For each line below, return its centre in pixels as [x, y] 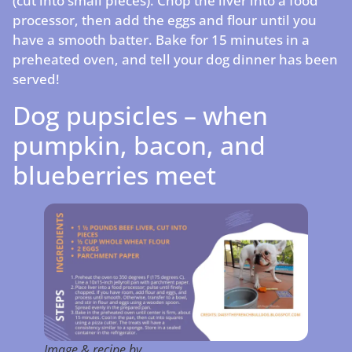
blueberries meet [114, 174]
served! [36, 79]
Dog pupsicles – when [140, 115]
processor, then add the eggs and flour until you [165, 20]
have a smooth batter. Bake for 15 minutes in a [161, 40]
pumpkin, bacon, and [139, 145]
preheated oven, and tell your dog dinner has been [175, 60]
